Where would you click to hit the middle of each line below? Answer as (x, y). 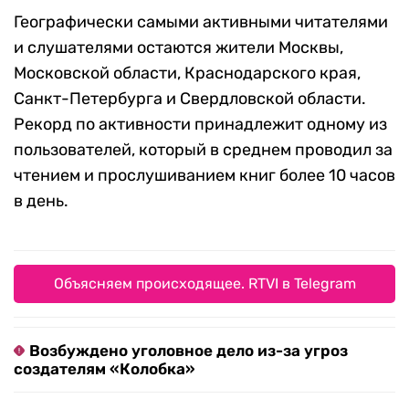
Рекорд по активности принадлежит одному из (200, 125)
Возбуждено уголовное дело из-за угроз (189, 351)
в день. (41, 201)
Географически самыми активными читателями (201, 22)
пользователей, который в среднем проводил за (203, 150)
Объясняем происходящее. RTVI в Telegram (204, 284)
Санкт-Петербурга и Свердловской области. (190, 99)
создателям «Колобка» (105, 369)
